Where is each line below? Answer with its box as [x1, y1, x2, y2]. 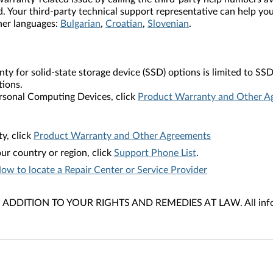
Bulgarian [60, 19, 101, 29]
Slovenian [147, 19, 189, 29]
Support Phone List [114, 148, 196, 158]
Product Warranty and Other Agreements [34, 131, 211, 141]
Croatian [105, 19, 143, 29]
